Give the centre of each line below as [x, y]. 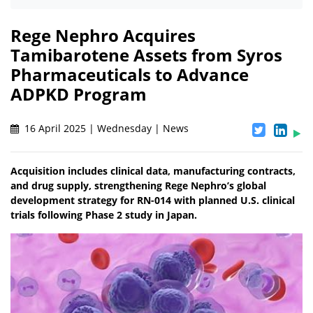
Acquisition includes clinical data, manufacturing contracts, [153, 171]
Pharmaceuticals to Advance [130, 75]
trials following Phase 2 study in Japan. [104, 215]
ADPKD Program [79, 94]
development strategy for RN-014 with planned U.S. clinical [153, 201]
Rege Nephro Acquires [103, 36]
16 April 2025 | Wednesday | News [105, 129]
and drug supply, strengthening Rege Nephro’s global [138, 186]
